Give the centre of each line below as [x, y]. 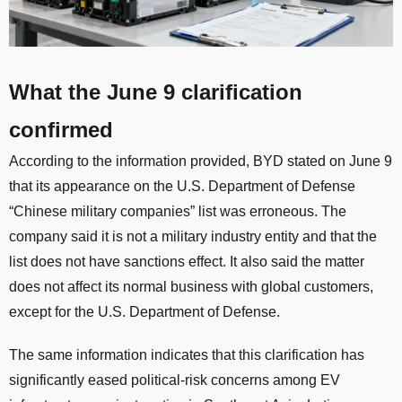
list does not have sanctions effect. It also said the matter [187, 261]
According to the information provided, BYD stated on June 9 [201, 161]
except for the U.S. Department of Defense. [144, 311]
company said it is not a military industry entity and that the [193, 236]
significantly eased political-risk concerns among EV [175, 380]
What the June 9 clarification [156, 92]
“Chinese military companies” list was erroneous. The [178, 211]
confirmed [61, 129]
